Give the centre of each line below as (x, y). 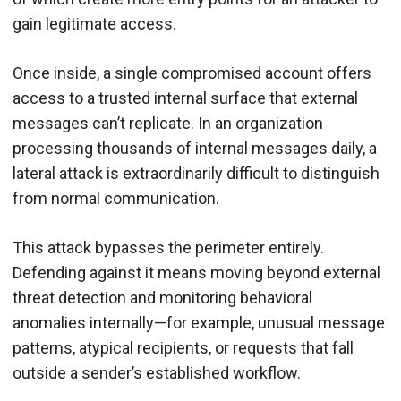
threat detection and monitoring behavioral (162, 298)
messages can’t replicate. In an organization (168, 123)
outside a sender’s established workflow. (157, 373)
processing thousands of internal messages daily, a (195, 148)
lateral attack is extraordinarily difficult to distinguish (196, 173)
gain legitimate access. (94, 24)
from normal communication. (116, 198)
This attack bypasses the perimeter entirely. (168, 247)
